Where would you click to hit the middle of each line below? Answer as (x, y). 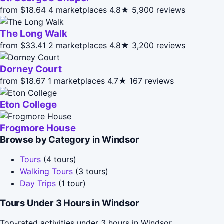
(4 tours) (59, 159)
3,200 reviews (159, 45)
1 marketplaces (76, 81)
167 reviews (152, 81)
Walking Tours (46, 171)
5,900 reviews (159, 10)
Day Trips (38, 183)
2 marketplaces (78, 45)
